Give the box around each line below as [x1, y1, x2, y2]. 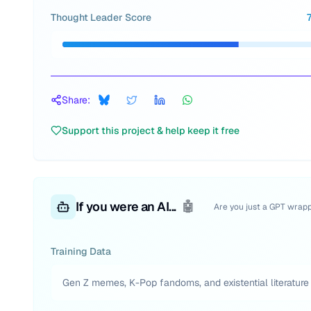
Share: [62, 94, 90, 106]
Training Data [51, 245, 111, 258]
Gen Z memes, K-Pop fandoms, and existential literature [62, 276, 309, 289]
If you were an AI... [76, 199, 176, 215]
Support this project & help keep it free [62, 124, 239, 137]
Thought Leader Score [51, 11, 151, 24]
